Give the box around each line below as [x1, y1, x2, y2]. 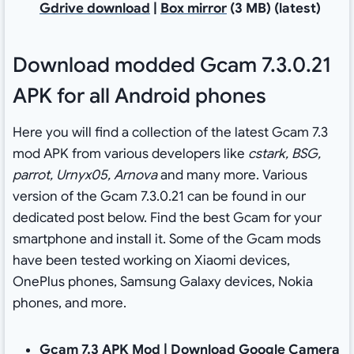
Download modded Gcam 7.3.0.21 [12, 52, 332, 78]
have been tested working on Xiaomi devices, [12, 252, 290, 269]
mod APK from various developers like [12, 145, 248, 163]
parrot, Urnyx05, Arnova [12, 167, 157, 184]
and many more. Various [156, 167, 307, 184]
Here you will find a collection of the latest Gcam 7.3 [12, 124, 328, 141]
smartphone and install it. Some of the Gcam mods [12, 231, 321, 248]
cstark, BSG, [247, 145, 321, 163]
